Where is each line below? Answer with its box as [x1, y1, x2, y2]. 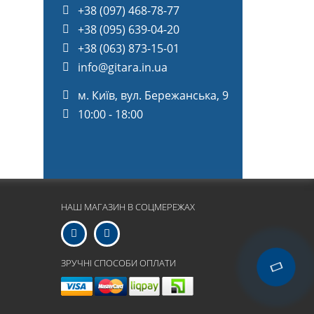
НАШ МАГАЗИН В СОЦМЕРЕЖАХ [61, 200, 196, 213]
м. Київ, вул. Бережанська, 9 [78, 87, 228, 103]
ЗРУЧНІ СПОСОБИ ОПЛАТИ [61, 256, 177, 269]
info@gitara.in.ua [78, 59, 168, 75]
